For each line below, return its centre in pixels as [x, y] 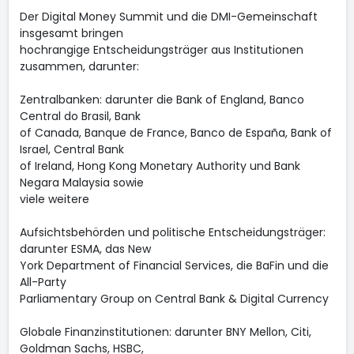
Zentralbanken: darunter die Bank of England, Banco [162, 100]
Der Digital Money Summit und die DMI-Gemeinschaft [168, 17]
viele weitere [54, 199]
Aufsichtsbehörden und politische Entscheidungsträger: [172, 232]
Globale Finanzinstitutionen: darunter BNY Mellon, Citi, [165, 332]
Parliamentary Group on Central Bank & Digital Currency [174, 299]
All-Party [43, 282]
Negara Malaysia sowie [81, 183]
